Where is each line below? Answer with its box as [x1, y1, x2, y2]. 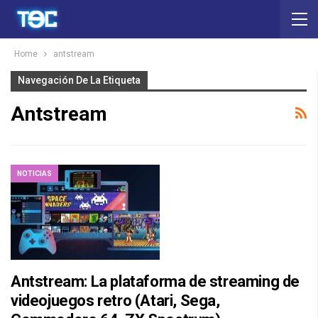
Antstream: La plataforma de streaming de [11, 273, 300, 291]
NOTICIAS [17, 169, 52, 177]
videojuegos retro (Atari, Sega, [11, 292, 220, 310]
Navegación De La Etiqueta [18, 75, 141, 86]
